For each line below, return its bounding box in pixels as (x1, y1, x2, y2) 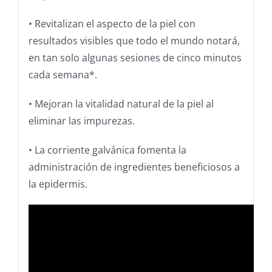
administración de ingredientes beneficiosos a (28, 160, 240, 174)
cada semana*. (28, 68, 97, 82)
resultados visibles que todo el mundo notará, (28, 34, 240, 48)
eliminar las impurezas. (28, 114, 135, 128)
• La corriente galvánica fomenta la (28, 143, 186, 157)
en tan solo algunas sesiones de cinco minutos (28, 51, 242, 65)
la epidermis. (28, 177, 87, 191)
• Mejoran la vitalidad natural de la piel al (28, 97, 214, 111)
